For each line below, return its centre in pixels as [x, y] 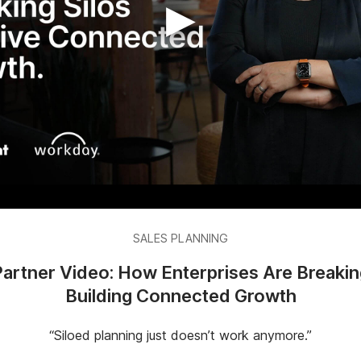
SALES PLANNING [180, 238]
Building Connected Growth [180, 295]
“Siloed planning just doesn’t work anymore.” [180, 335]
